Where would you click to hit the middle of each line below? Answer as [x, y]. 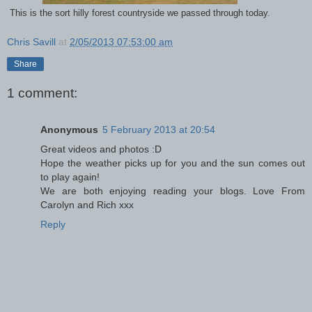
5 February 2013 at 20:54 [159, 129]
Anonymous [69, 129]
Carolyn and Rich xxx [87, 204]
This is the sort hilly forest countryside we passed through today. [140, 13]
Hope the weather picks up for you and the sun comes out [173, 163]
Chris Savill [31, 41]
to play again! [70, 177]
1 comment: [42, 93]
